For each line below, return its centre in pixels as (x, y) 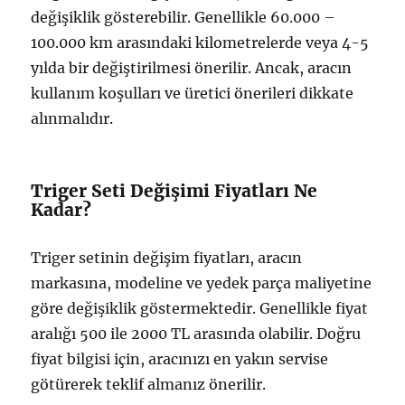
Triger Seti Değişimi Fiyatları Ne (174, 191)
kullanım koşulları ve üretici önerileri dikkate (193, 94)
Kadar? (61, 210)
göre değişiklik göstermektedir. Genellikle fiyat (200, 309)
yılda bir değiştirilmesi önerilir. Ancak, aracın (192, 68)
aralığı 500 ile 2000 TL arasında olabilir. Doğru (196, 334)
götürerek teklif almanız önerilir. (149, 385)
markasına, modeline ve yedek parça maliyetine (202, 283)
